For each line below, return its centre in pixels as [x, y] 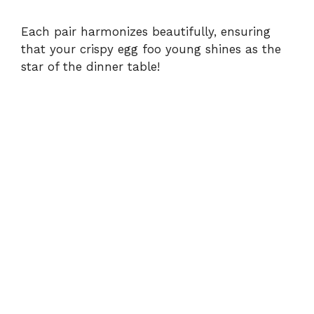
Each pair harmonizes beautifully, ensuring [146, 31]
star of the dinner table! [90, 66]
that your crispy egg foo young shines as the [151, 49]
